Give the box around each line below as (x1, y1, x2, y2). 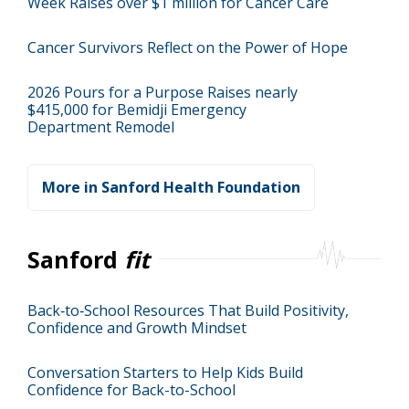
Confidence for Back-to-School (27, 380, 236, 400)
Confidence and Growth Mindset (27, 318, 246, 338)
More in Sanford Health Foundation (42, 177, 300, 197)
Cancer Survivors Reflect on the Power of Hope (27, 37, 348, 58)
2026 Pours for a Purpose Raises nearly (27, 82, 298, 102)
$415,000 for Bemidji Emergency (27, 100, 246, 120)
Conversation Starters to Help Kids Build (27, 362, 303, 383)
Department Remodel (27, 117, 174, 137)
